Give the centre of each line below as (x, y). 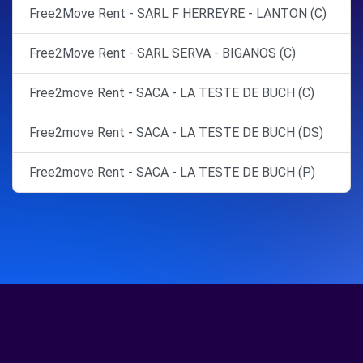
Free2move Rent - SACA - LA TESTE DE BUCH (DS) (176, 132)
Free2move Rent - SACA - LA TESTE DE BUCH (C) (172, 93)
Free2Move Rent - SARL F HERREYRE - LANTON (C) (178, 13)
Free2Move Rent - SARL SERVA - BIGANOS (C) (162, 53)
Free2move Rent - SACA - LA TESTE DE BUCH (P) (172, 172)
